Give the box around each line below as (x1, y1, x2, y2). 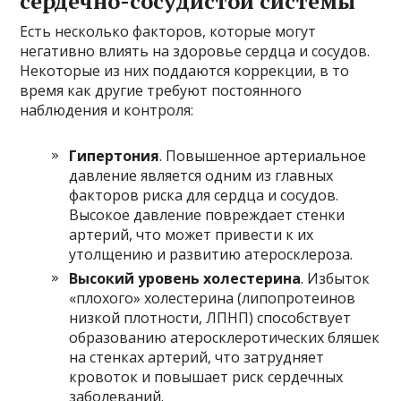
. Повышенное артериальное (159, 145, 367, 166)
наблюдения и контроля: (20, 99, 194, 120)
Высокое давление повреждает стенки (69, 204, 346, 225)
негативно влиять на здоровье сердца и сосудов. (20, 40, 371, 61)
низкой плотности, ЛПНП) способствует (69, 307, 352, 328)
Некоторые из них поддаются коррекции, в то (20, 60, 350, 81)
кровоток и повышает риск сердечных (69, 366, 344, 387)
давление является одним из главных (69, 165, 334, 185)
